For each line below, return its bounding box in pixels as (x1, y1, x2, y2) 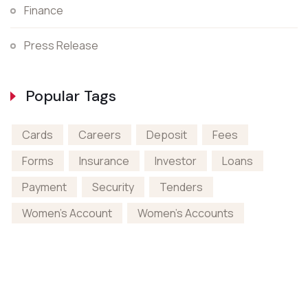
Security (92, 179, 134, 195)
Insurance (79, 153, 129, 168)
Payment (22, 179, 67, 195)
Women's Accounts (137, 206, 234, 221)
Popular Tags (25, 86, 116, 106)
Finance (24, 3, 63, 18)
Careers (78, 127, 121, 142)
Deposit (146, 127, 187, 142)
